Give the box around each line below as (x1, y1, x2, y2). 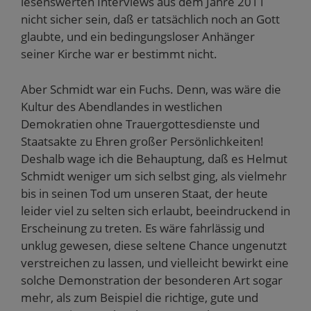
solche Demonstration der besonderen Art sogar (21, 271, 283, 288)
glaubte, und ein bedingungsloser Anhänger (21, 28, 255, 44)
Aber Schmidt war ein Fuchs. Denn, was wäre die (21, 81, 281, 97)
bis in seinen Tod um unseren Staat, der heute (21, 185, 268, 201)
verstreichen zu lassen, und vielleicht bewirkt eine (21, 254, 289, 271)
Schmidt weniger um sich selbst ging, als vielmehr (21, 167, 287, 184)
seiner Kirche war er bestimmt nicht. (21, 46, 217, 62)
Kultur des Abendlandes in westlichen (21, 98, 222, 115)
